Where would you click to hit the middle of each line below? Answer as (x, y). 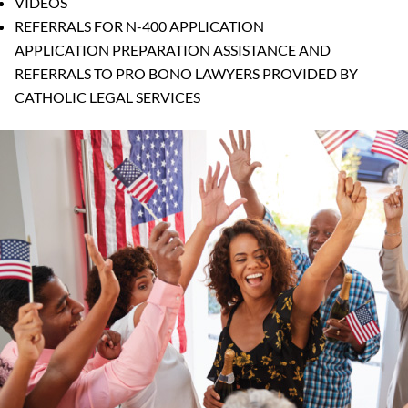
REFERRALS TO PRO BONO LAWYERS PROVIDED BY (186, 73)
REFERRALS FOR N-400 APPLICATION (139, 25)
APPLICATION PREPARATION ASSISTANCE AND (173, 49)
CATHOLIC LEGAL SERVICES (107, 97)
